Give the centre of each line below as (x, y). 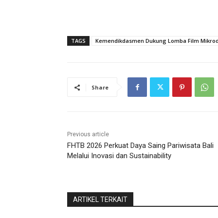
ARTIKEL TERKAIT (100, 200)
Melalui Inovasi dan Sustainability (119, 156)
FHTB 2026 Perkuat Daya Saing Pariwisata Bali (140, 146)
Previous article (88, 135)
